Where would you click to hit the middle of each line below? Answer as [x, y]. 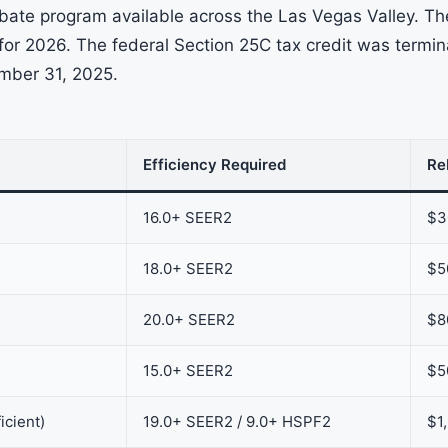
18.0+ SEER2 [188, 268]
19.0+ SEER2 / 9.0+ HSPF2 [237, 421]
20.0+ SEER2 [189, 319]
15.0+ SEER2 [188, 370]
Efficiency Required [214, 164]
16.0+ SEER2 [187, 217]
